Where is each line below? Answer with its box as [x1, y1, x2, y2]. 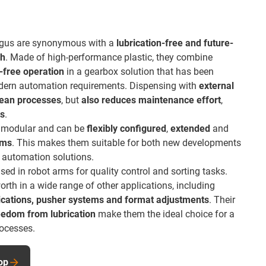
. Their [209, 194, 235, 205]
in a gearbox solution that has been [64, 66, 214, 77]
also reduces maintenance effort [81, 94, 221, 106]
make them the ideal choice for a [96, 208, 235, 220]
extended [170, 123, 210, 134]
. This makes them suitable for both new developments [12, 137, 241, 148]
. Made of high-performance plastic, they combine [5, 52, 213, 63]
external [199, 80, 234, 91]
